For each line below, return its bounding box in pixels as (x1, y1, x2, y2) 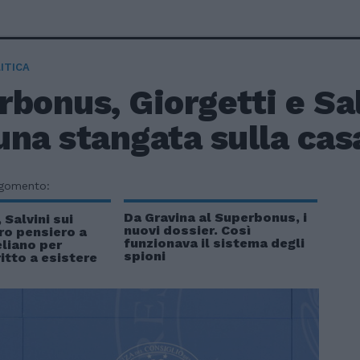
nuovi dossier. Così (123, 223, 251, 238)
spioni (123, 248, 166, 264)
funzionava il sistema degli (123, 235, 305, 251)
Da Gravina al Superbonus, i (123, 210, 307, 225)
